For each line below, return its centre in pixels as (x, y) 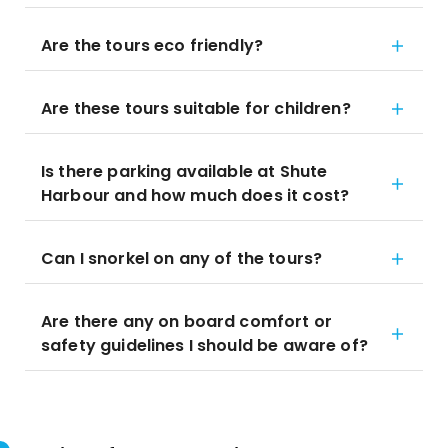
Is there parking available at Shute (184, 171)
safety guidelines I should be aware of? (204, 345)
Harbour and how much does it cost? (195, 195)
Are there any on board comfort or (186, 321)
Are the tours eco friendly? (152, 45)
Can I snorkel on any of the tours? (182, 258)
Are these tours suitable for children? (196, 108)
